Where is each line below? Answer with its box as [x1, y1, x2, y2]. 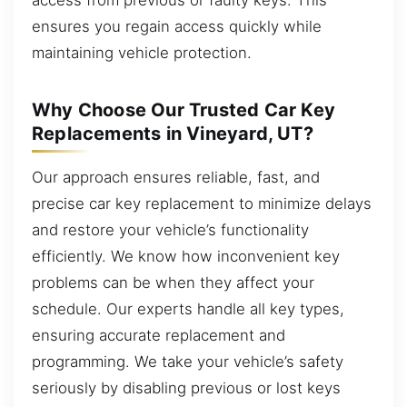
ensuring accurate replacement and [32, 325, 285, 344]
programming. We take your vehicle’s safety [32, 352, 343, 371]
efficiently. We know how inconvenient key [32, 246, 340, 265]
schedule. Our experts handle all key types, [32, 299, 344, 318]
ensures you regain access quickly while [32, 16, 322, 35]
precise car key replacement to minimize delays [32, 194, 372, 213]
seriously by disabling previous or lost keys [32, 378, 341, 397]
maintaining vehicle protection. [32, 43, 252, 62]
